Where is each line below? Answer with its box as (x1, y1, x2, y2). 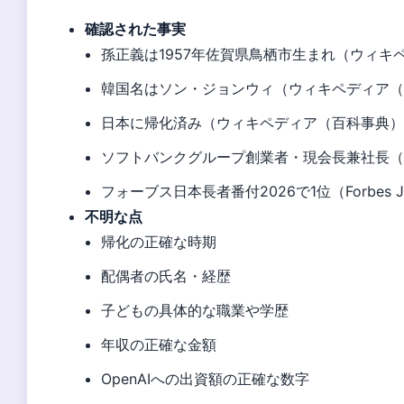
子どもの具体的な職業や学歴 (101, 301, 289, 320)
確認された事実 (85, 20, 186, 39)
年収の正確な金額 (101, 335, 217, 354)
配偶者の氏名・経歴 (101, 267, 232, 286)
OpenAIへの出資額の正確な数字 (101, 370, 310, 389)
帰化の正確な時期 (101, 233, 217, 252)
